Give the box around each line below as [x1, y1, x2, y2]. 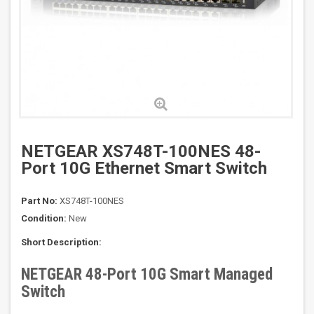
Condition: [21, 213, 67, 224]
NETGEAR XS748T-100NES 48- [21, 142, 261, 162]
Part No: [21, 196, 57, 207]
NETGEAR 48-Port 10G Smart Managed [21, 265, 273, 285]
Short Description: [21, 237, 102, 248]
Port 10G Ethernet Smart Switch [21, 158, 267, 179]
